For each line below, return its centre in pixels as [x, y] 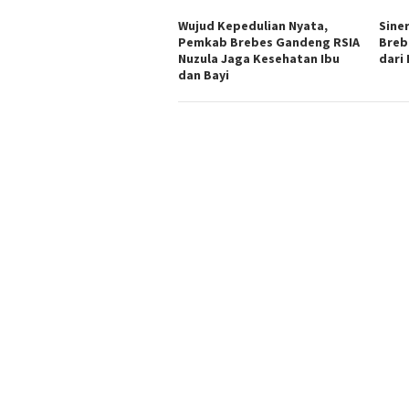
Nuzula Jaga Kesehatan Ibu [259, 58]
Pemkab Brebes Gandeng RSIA [269, 42]
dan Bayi [204, 74]
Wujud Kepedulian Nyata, [253, 25]
